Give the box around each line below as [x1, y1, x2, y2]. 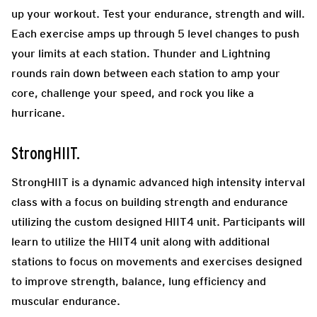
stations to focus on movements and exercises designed [11, 254, 302, 268]
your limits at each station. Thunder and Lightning [11, 46, 270, 60]
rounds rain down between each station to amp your [11, 66, 280, 80]
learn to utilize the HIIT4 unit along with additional [11, 234, 270, 248]
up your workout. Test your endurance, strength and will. [11, 6, 305, 21]
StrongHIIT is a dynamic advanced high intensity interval [11, 175, 305, 189]
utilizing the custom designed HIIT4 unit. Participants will [11, 214, 305, 229]
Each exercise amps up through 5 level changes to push [11, 26, 299, 40]
